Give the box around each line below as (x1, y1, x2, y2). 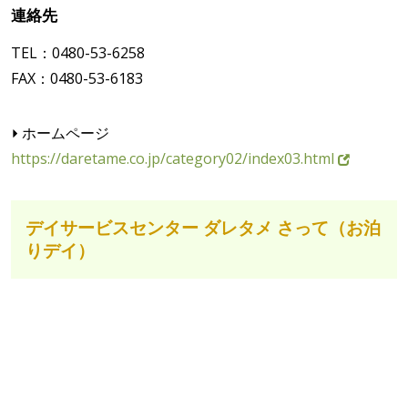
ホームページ (21, 123, 109, 144)
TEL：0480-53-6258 (11, 43, 145, 64)
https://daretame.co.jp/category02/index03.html (11, 148, 338, 169)
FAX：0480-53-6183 (11, 68, 143, 89)
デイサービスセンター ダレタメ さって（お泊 (25, 216, 382, 240)
